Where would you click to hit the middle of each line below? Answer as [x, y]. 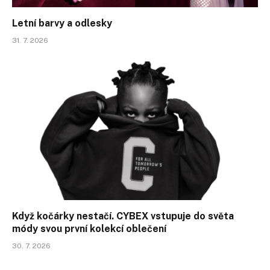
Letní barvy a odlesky [62, 24]
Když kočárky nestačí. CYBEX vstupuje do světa [123, 216]
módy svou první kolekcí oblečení [89, 228]
